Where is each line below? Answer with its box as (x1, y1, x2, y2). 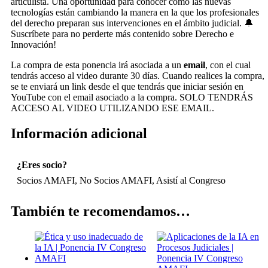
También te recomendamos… (11, 203, 190, 220)
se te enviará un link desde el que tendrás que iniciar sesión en (11, 81, 243, 92)
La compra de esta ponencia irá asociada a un (11, 59, 184, 70)
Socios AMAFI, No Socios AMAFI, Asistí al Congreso (17, 175, 226, 185)
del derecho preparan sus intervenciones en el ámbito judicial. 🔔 (11, 17, 254, 28)
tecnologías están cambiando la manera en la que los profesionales (11, 7, 259, 17)
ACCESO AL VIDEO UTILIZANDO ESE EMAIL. (11, 102, 214, 113)
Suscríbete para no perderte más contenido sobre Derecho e (11, 28, 234, 39)
